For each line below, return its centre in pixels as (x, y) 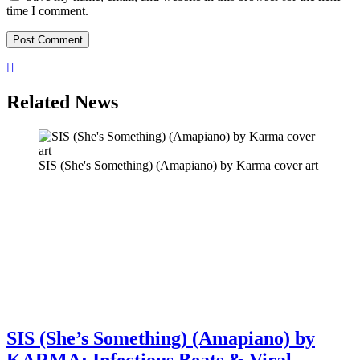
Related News (62, 102)
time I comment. (47, 11)
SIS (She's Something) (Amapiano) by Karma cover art (178, 166)
